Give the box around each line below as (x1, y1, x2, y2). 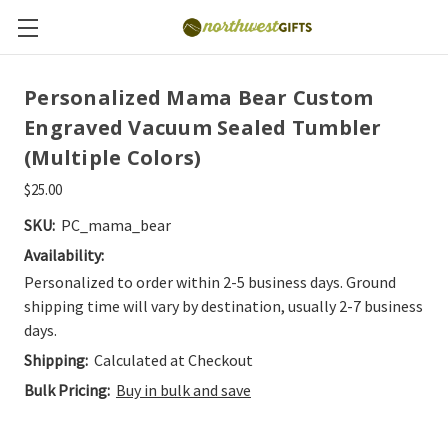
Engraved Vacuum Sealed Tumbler (24, 114, 382, 141)
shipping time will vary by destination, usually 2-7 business (24, 296, 423, 316)
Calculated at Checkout (94, 350, 253, 370)
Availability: (24, 245, 104, 265)
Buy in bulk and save (116, 380, 251, 400)
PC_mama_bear (61, 215, 171, 235)
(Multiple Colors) (24, 144, 202, 171)
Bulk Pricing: (24, 380, 110, 400)
